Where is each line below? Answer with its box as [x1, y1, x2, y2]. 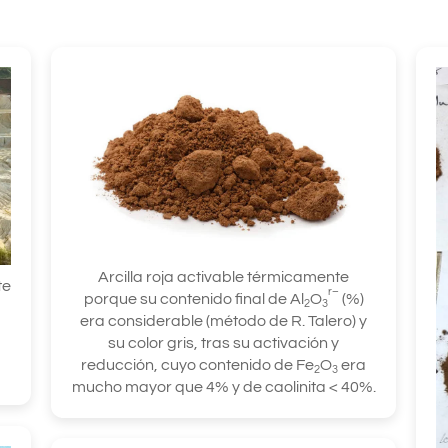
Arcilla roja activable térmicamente [98, 268, 350, 285]
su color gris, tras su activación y [108, 334, 340, 351]
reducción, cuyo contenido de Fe [81, 356, 315, 373]
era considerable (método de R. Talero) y [80, 312, 368, 329]
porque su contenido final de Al [83, 290, 304, 307]
